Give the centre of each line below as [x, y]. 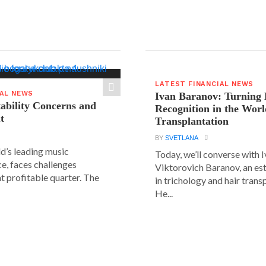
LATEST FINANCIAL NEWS [205, 84]
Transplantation [192, 121]
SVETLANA [182, 138]
